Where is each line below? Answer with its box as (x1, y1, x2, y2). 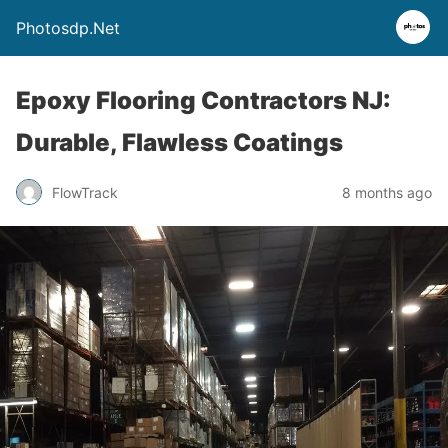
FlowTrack (52, 183, 118, 201)
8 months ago (342, 183, 432, 201)
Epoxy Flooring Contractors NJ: (16, 86, 391, 115)
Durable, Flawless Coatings (16, 128, 343, 157)
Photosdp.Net (16, 18, 120, 38)
